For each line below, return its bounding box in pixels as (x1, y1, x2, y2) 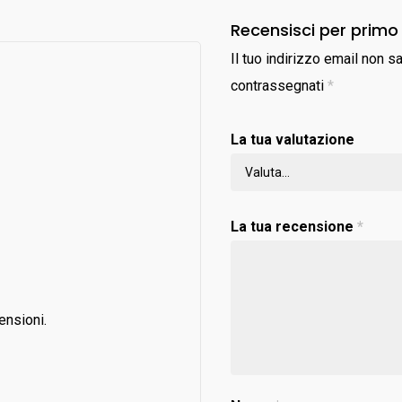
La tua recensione (231, 218, 358, 235)
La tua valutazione (231, 131, 355, 148)
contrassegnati (231, 77, 328, 94)
